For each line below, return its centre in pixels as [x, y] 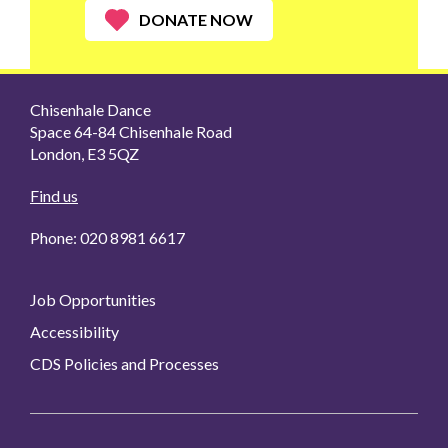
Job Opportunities [93, 299]
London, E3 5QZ [84, 153]
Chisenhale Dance [90, 109]
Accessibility [74, 331]
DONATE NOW [195, 20]
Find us [54, 195]
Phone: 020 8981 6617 [107, 237]
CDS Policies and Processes [124, 363]
